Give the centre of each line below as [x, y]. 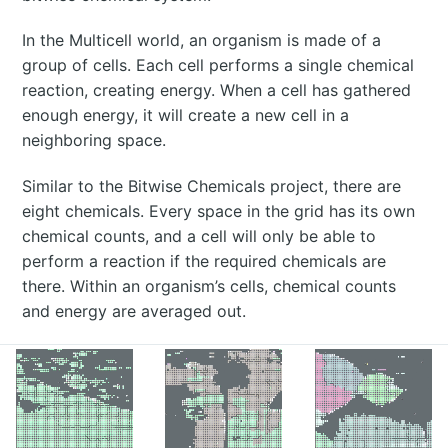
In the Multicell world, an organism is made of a [202, 40]
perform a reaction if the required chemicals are [204, 260]
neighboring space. [94, 140]
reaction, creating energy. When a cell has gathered [217, 90]
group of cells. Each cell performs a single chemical [218, 65]
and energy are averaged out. [134, 310]
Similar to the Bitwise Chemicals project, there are [212, 185]
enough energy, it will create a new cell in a [186, 115]
